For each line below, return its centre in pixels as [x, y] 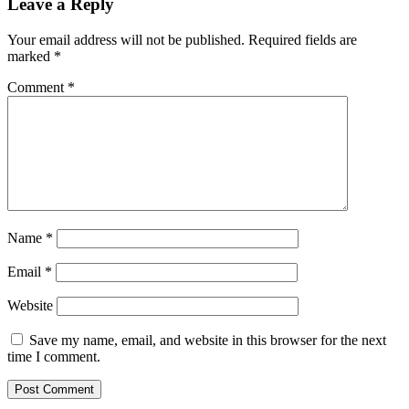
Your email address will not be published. [126, 39]
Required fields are [303, 39]
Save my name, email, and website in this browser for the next [208, 340]
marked [31, 56]
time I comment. [54, 356]
